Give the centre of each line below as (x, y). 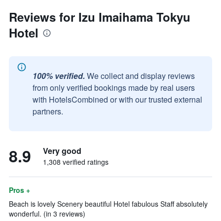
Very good (62, 151)
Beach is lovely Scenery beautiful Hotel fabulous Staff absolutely (108, 204)
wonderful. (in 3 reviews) (47, 214)
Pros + (19, 190)
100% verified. (59, 76)
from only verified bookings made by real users (114, 88)
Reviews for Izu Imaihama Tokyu (100, 17)
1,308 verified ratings (76, 162)
